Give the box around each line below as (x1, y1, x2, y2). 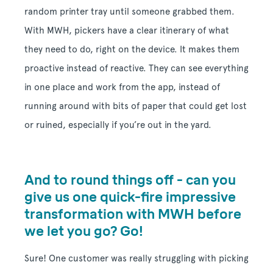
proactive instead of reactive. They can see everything (24, 62, 249, 74)
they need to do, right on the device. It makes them (24, 43, 239, 55)
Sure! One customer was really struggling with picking (24, 252, 249, 264)
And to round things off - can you (24, 172, 236, 188)
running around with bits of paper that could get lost (24, 100, 247, 112)
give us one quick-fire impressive (24, 189, 236, 205)
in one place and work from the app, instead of (24, 81, 220, 93)
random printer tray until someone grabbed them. (24, 5, 235, 17)
